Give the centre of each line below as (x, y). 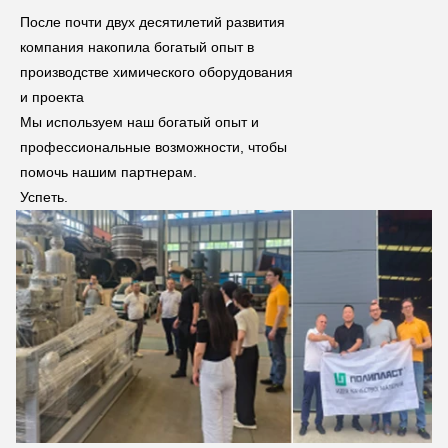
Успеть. (44, 197)
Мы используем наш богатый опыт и (139, 122)
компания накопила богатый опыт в (137, 47)
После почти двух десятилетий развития (152, 22)
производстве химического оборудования (156, 72)
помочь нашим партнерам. (108, 172)
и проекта (52, 97)
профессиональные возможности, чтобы (153, 147)
